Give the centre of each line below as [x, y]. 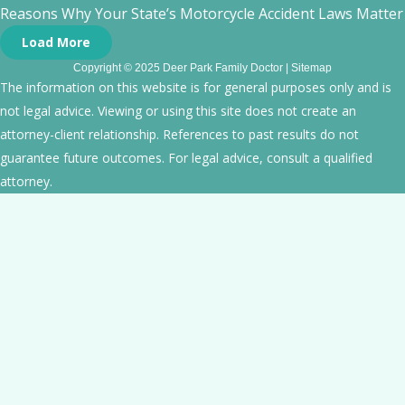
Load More [56, 42]
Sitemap [311, 68]
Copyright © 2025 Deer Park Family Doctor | [182, 68]
